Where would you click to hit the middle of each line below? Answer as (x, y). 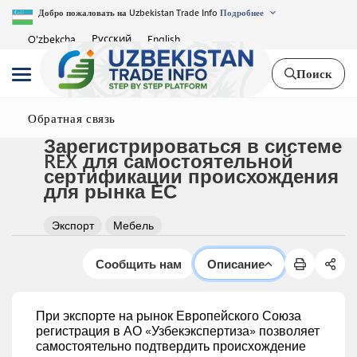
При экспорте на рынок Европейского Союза (169, 315)
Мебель (133, 225)
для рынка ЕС (110, 190)
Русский (112, 38)
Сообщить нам (139, 263)
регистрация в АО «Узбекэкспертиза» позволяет (178, 330)
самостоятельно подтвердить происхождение (171, 345)
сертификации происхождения (191, 175)
